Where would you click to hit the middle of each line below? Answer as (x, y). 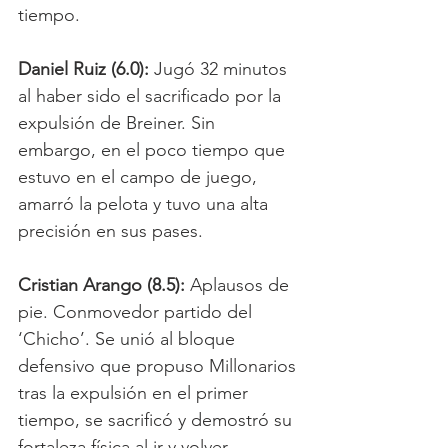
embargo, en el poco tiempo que (154, 149)
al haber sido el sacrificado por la (152, 95)
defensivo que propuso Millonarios (159, 365)
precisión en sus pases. (113, 230)
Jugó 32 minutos (220, 68)
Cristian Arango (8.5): (101, 284)
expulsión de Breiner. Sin (119, 122)
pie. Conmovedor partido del (137, 311)
